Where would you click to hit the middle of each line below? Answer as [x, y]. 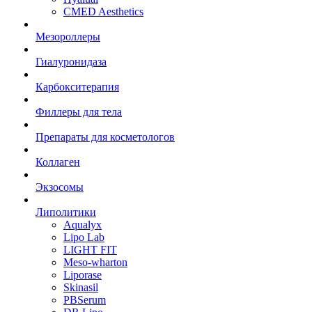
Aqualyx [83, 225]
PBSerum [85, 300]
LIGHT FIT [90, 250]
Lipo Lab [84, 237]
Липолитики [66, 212]
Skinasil [81, 287]
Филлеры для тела [79, 112]
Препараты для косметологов [105, 137]
